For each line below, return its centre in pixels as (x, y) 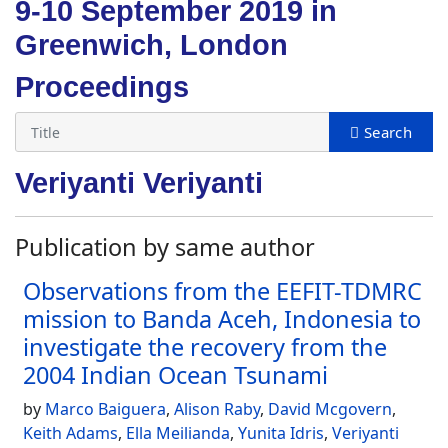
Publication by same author (165, 247)
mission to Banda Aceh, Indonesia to (222, 319)
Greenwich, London (151, 45)
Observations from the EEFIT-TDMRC (222, 291)
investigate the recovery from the (205, 347)
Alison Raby (217, 409)
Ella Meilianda (178, 433)
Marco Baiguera (105, 409)
